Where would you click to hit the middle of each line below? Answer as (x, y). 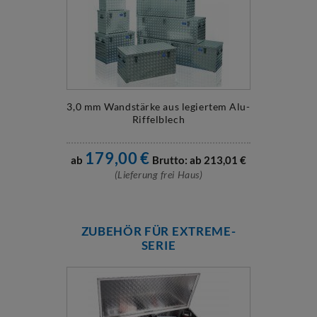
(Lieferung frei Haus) (158, 174)
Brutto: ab (177, 160)
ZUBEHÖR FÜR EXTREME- (158, 231)
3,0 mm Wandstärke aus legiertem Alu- (158, 106)
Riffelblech (158, 119)
